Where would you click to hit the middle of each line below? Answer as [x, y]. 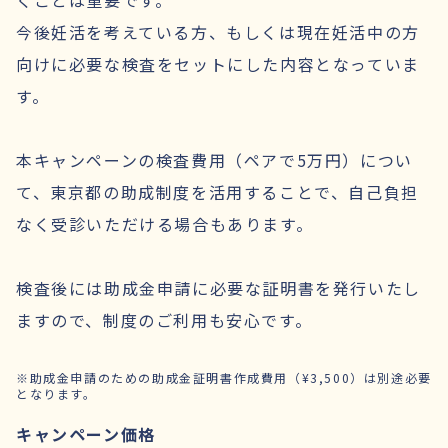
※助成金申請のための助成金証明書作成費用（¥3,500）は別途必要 [224, 377]
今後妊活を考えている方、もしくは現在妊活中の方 [218, 31]
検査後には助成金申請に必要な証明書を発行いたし [218, 287]
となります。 [56, 393]
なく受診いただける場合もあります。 [165, 223]
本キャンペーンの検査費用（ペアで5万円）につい [214, 159]
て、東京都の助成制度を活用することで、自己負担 [217, 191]
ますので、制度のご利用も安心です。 [164, 319]
